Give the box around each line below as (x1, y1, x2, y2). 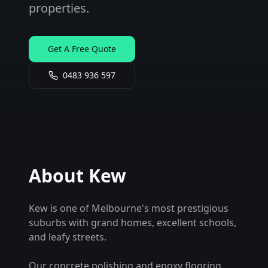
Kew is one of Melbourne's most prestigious (29, 202, 229, 215)
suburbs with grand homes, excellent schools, (29, 216, 236, 229)
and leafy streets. (29, 230, 106, 243)
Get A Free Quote (48, 43, 116, 54)
